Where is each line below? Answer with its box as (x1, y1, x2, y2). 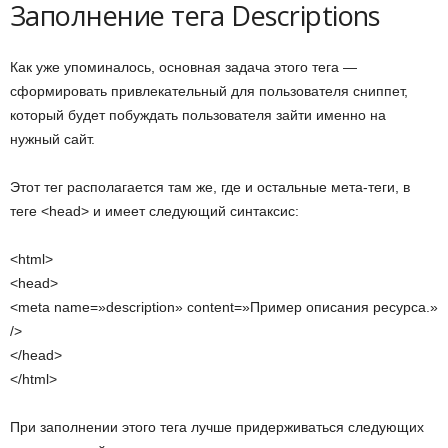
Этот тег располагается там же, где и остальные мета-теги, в (10, 179, 410, 196)
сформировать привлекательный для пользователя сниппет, (10, 83, 408, 100)
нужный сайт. (10, 131, 95, 148)
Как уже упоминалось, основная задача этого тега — (10, 59, 357, 76)
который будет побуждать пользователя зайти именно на (10, 107, 386, 124)
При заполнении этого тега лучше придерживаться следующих (10, 419, 424, 436)
